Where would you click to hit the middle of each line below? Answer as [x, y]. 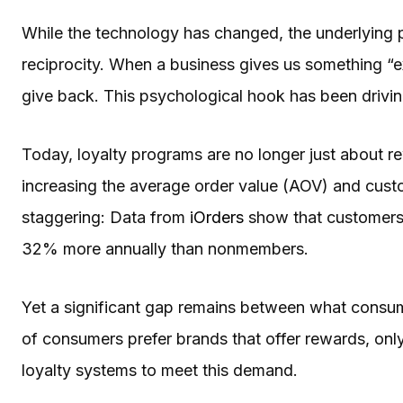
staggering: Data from [106, 217]
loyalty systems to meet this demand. [164, 370]
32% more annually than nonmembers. [165, 248]
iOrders [217, 217]
